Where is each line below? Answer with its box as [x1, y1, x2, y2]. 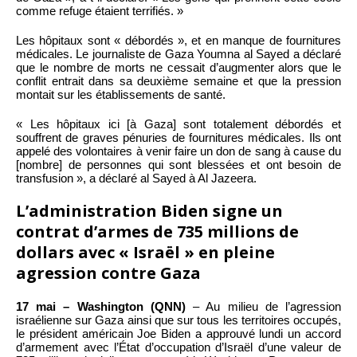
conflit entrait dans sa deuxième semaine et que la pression [16, 73, 341, 88]
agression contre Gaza [16, 261, 201, 284]
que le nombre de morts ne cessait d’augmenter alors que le [16, 60, 341, 74]
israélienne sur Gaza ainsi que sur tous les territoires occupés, [16, 312, 341, 327]
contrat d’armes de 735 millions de [16, 220, 299, 242]
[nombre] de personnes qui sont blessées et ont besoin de [16, 157, 341, 171]
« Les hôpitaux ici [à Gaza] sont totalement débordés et [16, 116, 341, 131]
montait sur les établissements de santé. [16, 87, 226, 101]
